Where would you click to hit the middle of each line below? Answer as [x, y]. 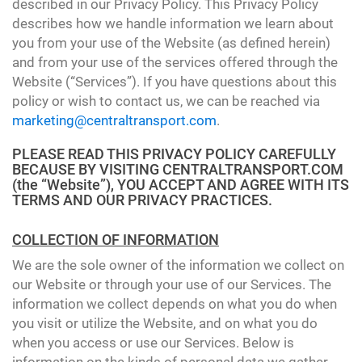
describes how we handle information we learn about [173, 23]
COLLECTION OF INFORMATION [116, 240]
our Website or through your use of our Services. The [172, 284]
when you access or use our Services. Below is [153, 343]
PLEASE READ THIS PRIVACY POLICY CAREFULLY [174, 154]
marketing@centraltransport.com [114, 120]
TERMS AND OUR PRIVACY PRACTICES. [142, 200]
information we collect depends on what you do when [175, 304]
